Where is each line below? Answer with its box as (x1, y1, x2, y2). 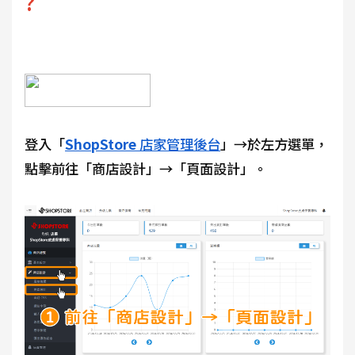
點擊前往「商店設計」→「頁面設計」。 (25, 158, 267, 179)
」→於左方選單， (220, 134, 328, 155)
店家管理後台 (136, 134, 220, 155)
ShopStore (65, 134, 136, 155)
